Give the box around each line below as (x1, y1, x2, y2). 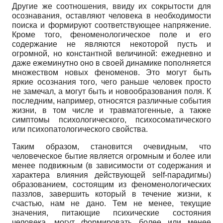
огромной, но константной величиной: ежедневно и (12, 49, 211, 58)
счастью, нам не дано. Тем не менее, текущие (12, 199, 211, 208)
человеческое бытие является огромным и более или (12, 151, 211, 160)
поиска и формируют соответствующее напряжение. (12, 20, 211, 29)
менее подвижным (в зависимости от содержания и (12, 161, 211, 170)
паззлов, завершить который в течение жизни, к (12, 189, 211, 198)
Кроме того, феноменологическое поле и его (12, 30, 211, 39)
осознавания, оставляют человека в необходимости (12, 11, 211, 20)
